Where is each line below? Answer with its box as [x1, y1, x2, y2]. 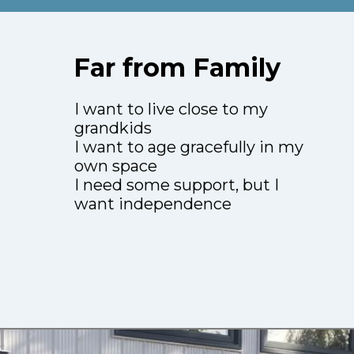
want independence [74, 194, 232, 214]
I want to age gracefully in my [74, 137, 303, 157]
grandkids [74, 119, 152, 138]
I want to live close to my [74, 100, 268, 119]
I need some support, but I [74, 175, 279, 195]
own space [74, 156, 157, 176]
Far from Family [73, 52, 281, 84]
